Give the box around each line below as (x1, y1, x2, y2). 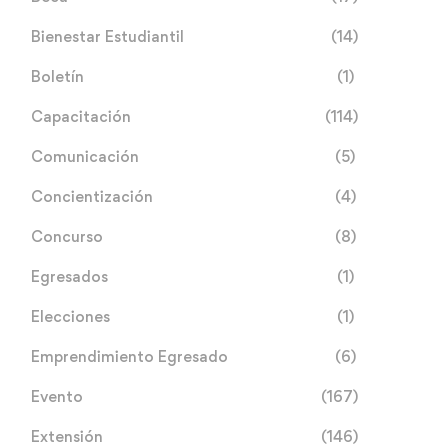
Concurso (31, 226, 103, 246)
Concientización (31, 186, 153, 206)
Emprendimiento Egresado (31, 346, 228, 366)
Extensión (31, 426, 103, 446)
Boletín (31, 66, 84, 86)
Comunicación (31, 146, 139, 166)
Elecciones (31, 306, 110, 326)
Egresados (31, 266, 108, 286)
